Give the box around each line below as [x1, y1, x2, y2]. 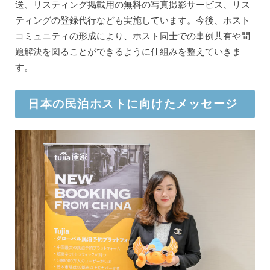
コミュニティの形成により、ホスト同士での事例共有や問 [14, 30, 250, 41]
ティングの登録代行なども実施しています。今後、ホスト [14, 14, 250, 25]
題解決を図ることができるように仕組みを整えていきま [14, 45, 241, 57]
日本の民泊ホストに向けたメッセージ [28, 96, 238, 111]
